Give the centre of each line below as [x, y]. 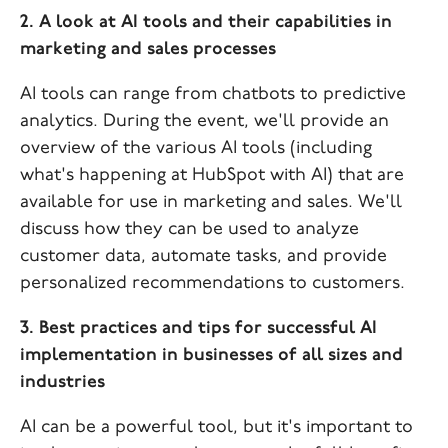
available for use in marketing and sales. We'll [211, 202]
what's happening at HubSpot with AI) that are [212, 175]
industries [62, 382]
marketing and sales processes [148, 49]
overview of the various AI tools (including [196, 148]
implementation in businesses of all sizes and [211, 355]
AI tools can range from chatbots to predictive [213, 94]
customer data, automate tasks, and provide [203, 256]
